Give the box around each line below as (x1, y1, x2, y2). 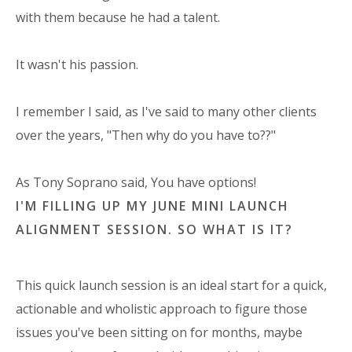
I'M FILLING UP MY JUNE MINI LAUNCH (16, 196, 289, 214)
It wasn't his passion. (16, 55, 138, 73)
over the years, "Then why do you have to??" (16, 126, 276, 144)
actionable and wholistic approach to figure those (16, 300, 307, 318)
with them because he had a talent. (16, 8, 220, 26)
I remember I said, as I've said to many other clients (16, 102, 317, 120)
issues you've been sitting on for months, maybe (16, 324, 302, 342)
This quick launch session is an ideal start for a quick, (16, 277, 327, 295)
